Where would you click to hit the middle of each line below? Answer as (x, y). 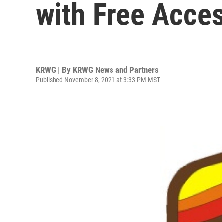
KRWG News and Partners (116, 70)
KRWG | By (54, 70)
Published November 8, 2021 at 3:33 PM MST (98, 80)
